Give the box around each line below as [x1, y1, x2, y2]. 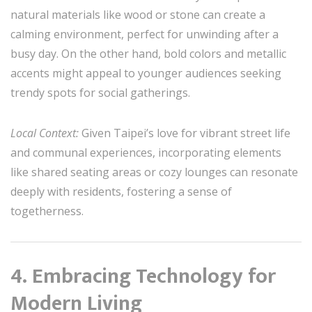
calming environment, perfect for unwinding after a [10, 26, 279, 42]
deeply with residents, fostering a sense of [10, 183, 232, 199]
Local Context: [10, 125, 81, 141]
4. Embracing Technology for [10, 258, 276, 294]
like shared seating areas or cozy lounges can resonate [10, 164, 298, 180]
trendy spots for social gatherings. [10, 84, 190, 100]
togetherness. [10, 203, 84, 219]
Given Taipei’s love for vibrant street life [81, 125, 290, 141]
